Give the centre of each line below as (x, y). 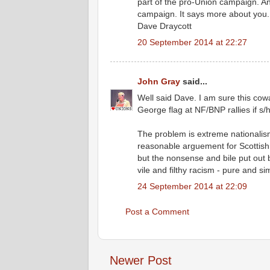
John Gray (159, 81)
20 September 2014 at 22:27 (192, 42)
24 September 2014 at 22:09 (192, 187)
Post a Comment (157, 211)
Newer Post (141, 261)
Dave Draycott (165, 26)
